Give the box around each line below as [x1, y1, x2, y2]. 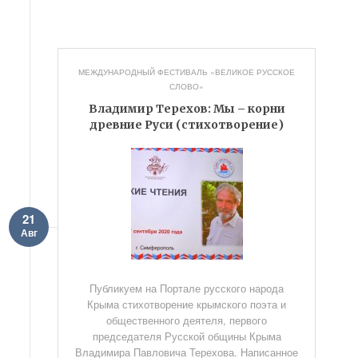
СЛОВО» [169, 81, 205, 92]
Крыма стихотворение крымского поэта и [87, 296, 287, 312]
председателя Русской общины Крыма [92, 328, 281, 344]
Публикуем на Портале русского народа [89, 280, 284, 296]
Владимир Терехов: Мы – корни [88, 101, 285, 116]
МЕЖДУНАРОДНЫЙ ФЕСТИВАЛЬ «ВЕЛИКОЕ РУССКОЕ [78, 66, 296, 78]
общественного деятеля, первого [106, 312, 268, 328]
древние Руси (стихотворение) [89, 117, 284, 132]
